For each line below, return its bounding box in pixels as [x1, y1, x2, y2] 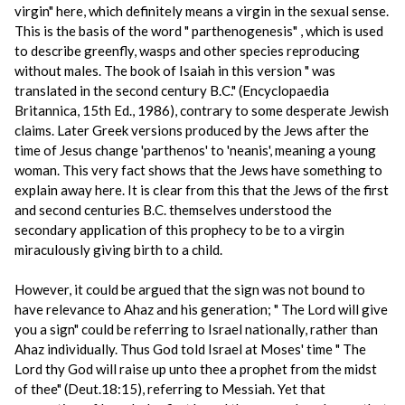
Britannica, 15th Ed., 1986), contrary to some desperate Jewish [14, 102, 389, 118]
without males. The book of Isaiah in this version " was [14, 62, 335, 79]
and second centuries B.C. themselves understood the [14, 202, 332, 218]
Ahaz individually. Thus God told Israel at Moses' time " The [14, 341, 366, 357]
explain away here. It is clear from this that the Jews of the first [14, 182, 389, 198]
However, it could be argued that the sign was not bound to [14, 281, 365, 297]
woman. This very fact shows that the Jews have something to [14, 162, 382, 178]
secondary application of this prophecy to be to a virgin [14, 221, 344, 238]
